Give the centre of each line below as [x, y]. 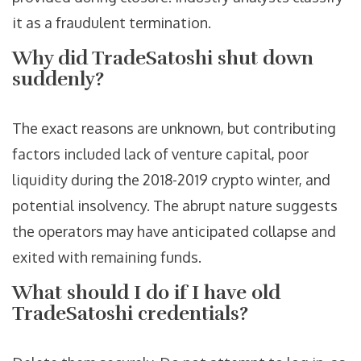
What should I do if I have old [146, 293]
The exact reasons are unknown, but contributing [174, 129]
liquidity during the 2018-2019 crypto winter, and [171, 180]
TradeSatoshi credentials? [130, 314]
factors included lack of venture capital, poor [160, 154]
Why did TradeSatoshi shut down [163, 58]
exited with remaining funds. [107, 257]
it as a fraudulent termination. [112, 23]
